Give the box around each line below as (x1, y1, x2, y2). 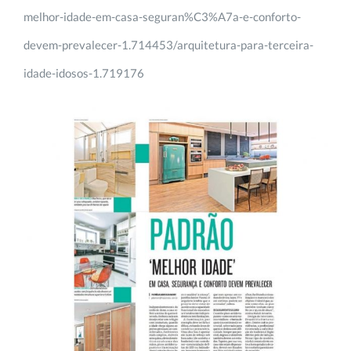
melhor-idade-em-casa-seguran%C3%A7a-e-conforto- (24, 9, 301, 24)
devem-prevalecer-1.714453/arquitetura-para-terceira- (24, 37, 313, 52)
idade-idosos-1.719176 (24, 65, 144, 80)
